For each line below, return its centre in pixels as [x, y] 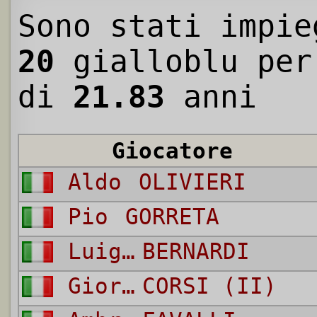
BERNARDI [196, 252]
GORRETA [172, 217]
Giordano [128, 286]
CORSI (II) [209, 286]
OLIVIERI [192, 182]
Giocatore [172, 151]
